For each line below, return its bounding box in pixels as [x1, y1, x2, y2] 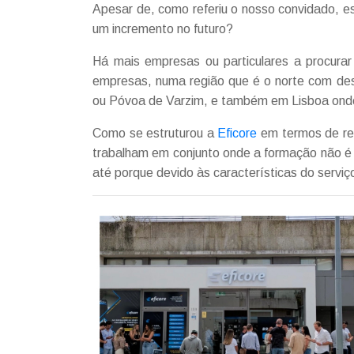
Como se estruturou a [92, 126, 218, 141]
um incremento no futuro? [92, 22, 233, 36]
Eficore [217, 126, 258, 141]
